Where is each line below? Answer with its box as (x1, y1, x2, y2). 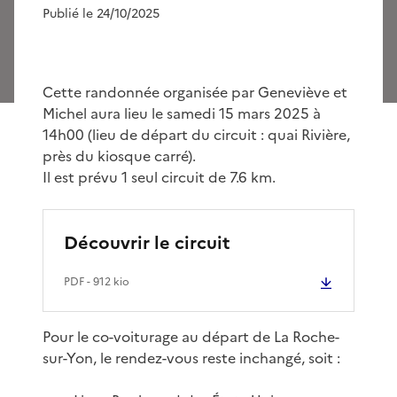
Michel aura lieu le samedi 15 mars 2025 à (43, 102, 321, 124)
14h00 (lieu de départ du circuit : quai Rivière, (43, 123, 350, 145)
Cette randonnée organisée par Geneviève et (43, 81, 347, 103)
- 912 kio (84, 273, 129, 290)
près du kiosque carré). (43, 144, 196, 167)
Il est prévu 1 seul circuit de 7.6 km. (43, 166, 276, 188)
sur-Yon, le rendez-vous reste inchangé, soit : (43, 346, 340, 369)
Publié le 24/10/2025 (43, 4, 160, 23)
